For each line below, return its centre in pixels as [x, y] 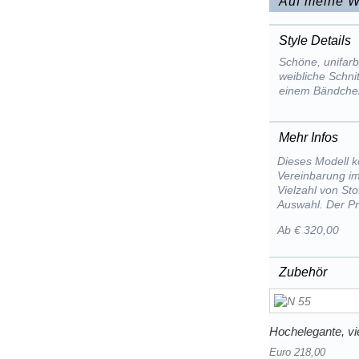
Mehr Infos [309, 137]
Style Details [315, 40]
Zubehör [303, 272]
